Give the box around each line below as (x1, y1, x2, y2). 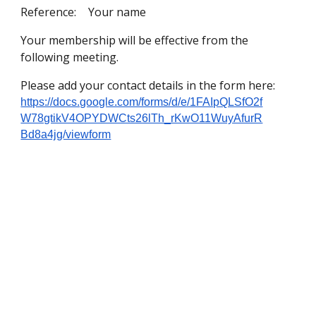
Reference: (20, 4, 80, 20)
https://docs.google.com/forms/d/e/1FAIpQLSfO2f (20, 96, 263, 109)
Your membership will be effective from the (20, 32, 249, 49)
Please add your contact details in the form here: (20, 78, 279, 94)
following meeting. (20, 49, 122, 66)
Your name (88, 4, 147, 20)
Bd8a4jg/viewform (20, 128, 111, 141)
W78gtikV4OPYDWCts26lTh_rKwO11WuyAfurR (20, 112, 263, 125)
